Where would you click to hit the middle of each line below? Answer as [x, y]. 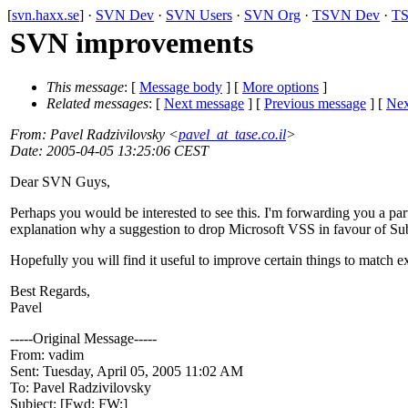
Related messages [97, 104]
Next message [204, 104]
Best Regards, [50, 291]
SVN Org [272, 15]
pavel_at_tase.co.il [232, 135]
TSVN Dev [346, 15]
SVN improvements [132, 43]
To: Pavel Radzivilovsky [81, 388]
